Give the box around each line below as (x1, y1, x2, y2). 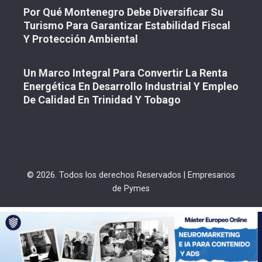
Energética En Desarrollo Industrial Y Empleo (23, 80, 239, 93)
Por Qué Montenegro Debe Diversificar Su (23, 6, 223, 19)
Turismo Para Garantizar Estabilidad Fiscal (23, 19, 230, 32)
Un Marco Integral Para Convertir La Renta (23, 67, 227, 80)
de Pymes (112, 184, 150, 194)
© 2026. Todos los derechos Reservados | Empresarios (27, 170, 235, 181)
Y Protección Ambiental (23, 33, 138, 46)
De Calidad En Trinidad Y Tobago (23, 94, 181, 106)
